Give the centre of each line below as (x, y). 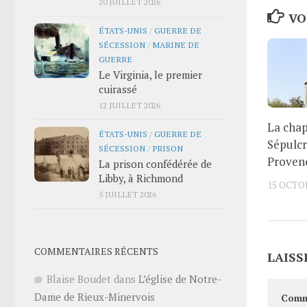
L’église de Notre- (180, 279)
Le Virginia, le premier (150, 74)
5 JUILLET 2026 (127, 194)
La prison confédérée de (155, 163)
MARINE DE (176, 44)
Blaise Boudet (79, 279)
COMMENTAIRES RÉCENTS (96, 251)
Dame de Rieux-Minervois (95, 296)
